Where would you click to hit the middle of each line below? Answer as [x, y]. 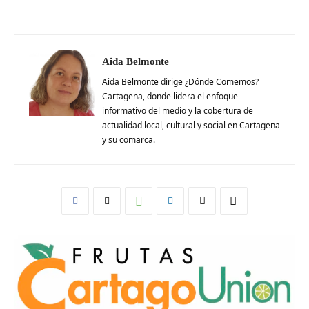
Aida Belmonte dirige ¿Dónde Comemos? [180, 82]
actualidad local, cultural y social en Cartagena [191, 126]
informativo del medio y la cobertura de [178, 111]
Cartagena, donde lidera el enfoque [170, 97]
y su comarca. [129, 140]
